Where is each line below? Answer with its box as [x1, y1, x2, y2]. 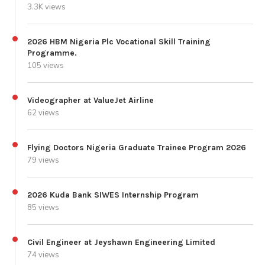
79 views [27, 154, 59, 166]
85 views [27, 202, 59, 213]
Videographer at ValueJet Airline [27, 95, 154, 105]
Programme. [27, 47, 77, 58]
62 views [27, 107, 59, 118]
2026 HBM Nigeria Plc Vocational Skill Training [27, 36, 211, 47]
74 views [27, 249, 59, 260]
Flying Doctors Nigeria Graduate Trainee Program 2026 [27, 142, 246, 153]
